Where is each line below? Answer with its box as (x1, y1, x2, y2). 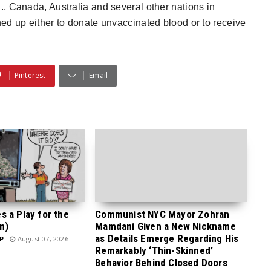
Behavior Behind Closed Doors (95, 256, 227, 269)
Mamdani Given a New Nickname (95, 220, 236, 232)
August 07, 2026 (15, 234, 68, 243)
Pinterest (14, 70, 46, 80)
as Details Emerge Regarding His (95, 232, 239, 244)
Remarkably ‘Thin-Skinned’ (95, 244, 214, 256)
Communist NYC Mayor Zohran (95, 208, 230, 220)
